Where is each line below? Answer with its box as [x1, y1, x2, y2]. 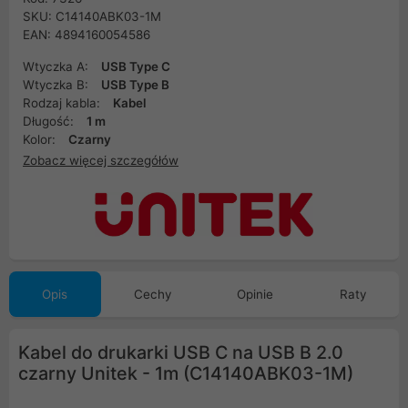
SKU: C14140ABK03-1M [23, 9, 161, 24]
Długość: [23, 114, 77, 128]
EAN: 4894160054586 [23, 27, 150, 42]
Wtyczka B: [23, 77, 92, 92]
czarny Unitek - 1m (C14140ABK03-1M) [18, 362, 353, 385]
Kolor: [23, 132, 59, 147]
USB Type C [101, 59, 170, 74]
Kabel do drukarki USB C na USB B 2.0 [18, 342, 343, 364]
